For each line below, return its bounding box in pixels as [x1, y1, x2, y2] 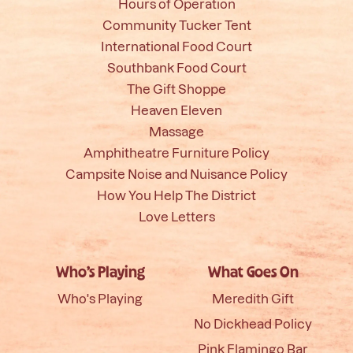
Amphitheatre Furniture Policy [84, 144, 269, 160]
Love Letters [138, 208, 215, 224]
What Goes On [207, 266, 299, 281]
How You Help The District [97, 187, 256, 203]
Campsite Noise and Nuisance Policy [65, 165, 288, 181]
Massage [149, 123, 204, 139]
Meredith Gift [212, 291, 294, 307]
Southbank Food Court [106, 59, 247, 75]
